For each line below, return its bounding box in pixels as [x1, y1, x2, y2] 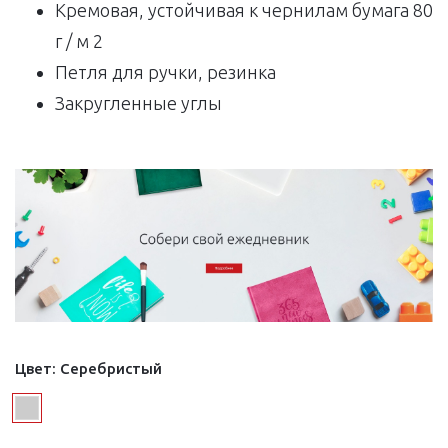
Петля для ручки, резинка [55, 62, 276, 83]
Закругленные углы [55, 93, 222, 114]
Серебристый [60, 359, 162, 377]
